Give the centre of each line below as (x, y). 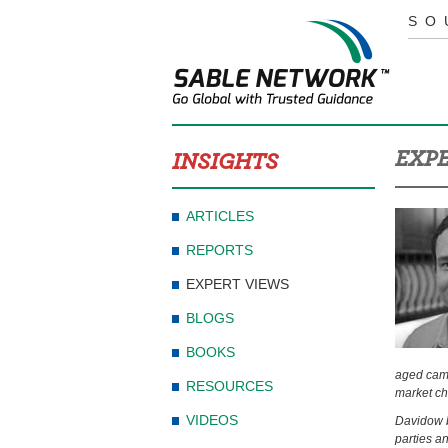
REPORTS (219, 250)
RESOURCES (229, 386)
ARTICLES (220, 216)
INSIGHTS (225, 162)
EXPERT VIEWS (237, 284)
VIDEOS (212, 420)
